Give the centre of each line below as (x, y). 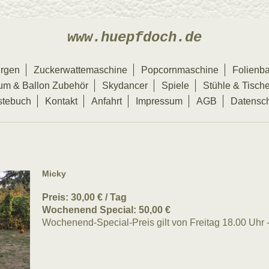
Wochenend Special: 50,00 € (106, 210)
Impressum (159, 101)
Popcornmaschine (180, 70)
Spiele (175, 86)
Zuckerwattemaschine (80, 70)
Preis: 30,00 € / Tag (84, 197)
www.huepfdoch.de (134, 38)
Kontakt (61, 101)
